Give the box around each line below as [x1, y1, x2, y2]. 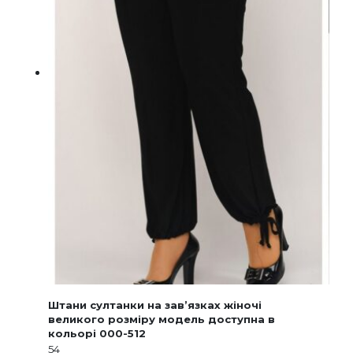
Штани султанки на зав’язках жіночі [47, 299, 262, 312]
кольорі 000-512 [47, 327, 146, 340]
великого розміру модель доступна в [47, 313, 275, 326]
